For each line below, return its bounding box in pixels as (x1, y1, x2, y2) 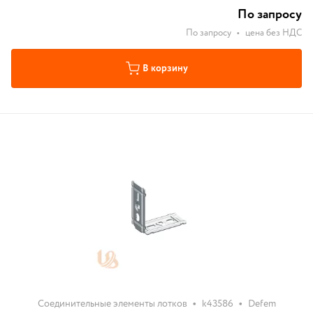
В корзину (142, 61, 188, 75)
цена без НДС (245, 27, 302, 40)
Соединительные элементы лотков (37, 297, 187, 311)
